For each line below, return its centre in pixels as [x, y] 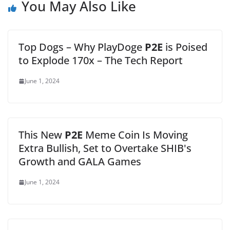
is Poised [185, 47]
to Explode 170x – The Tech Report [101, 60]
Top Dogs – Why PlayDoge [82, 47]
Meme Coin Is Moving [135, 135]
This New [42, 135]
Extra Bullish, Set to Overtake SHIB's [105, 148]
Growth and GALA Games [80, 161]
